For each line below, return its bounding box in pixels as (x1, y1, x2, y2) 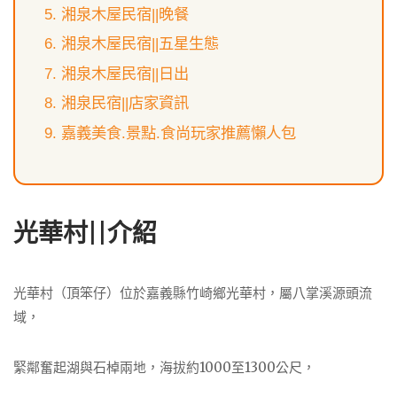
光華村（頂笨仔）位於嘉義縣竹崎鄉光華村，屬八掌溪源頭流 (13, 284, 372, 301)
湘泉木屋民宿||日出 (60, 64, 189, 82)
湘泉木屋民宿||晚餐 (60, 4, 189, 23)
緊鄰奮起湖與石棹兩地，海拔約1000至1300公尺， (13, 358, 315, 376)
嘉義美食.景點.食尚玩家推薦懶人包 (60, 123, 296, 142)
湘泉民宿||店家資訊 (60, 94, 189, 113)
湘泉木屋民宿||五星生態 (60, 35, 219, 53)
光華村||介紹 (13, 217, 157, 250)
